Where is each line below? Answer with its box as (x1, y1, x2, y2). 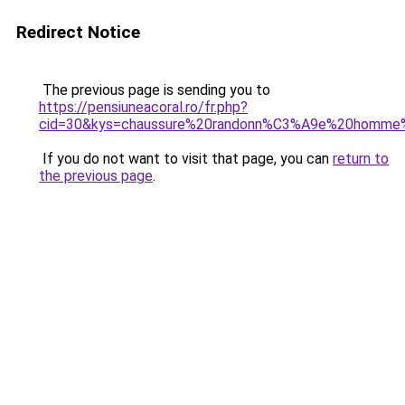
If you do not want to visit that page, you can (39, 150, 333, 167)
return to (333, 150, 389, 167)
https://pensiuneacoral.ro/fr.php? (39, 99, 248, 116)
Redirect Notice (16, 22, 140, 42)
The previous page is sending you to (39, 81, 270, 99)
